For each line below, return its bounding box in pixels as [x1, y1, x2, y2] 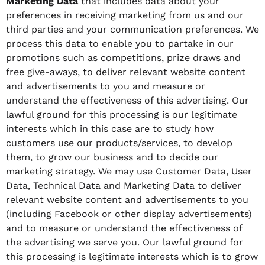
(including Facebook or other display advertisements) [6, 208, 252, 220]
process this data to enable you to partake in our [6, 38, 234, 50]
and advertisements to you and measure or [6, 80, 205, 92]
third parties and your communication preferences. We [6, 24, 259, 35]
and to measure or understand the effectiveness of [6, 222, 242, 234]
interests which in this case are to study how [6, 123, 214, 135]
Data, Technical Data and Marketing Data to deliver [6, 180, 241, 192]
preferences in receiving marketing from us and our [6, 9, 244, 21]
